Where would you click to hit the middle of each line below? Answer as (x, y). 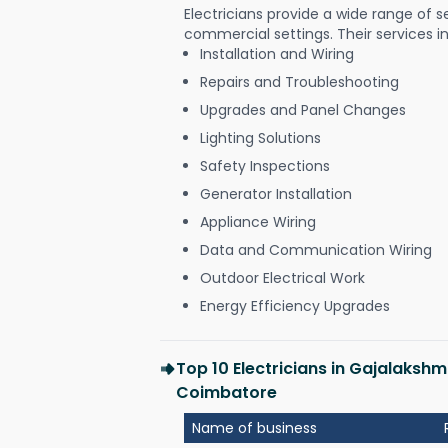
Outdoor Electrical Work (282, 277)
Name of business (254, 427)
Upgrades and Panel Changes (303, 109)
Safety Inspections (265, 165)
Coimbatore (226, 392)
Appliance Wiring (258, 221)
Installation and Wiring (277, 53)
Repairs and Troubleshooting (299, 81)
